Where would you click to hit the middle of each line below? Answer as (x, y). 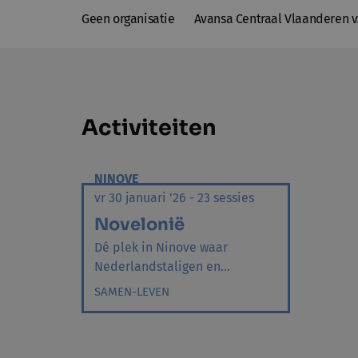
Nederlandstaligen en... (162, 267)
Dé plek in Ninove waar (161, 248)
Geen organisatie (128, 19)
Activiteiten (149, 128)
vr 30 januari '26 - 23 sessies (174, 198)
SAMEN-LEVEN (132, 292)
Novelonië (139, 225)
